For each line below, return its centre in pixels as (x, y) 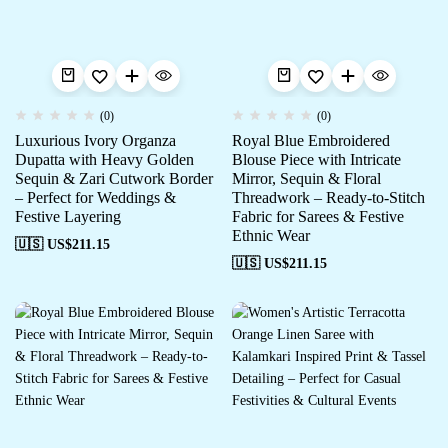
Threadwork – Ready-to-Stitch (328, 197)
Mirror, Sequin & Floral (306, 178)
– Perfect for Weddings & (95, 197)
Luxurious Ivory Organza (95, 140)
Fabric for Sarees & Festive (317, 216)
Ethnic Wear (270, 235)
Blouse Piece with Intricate (316, 159)
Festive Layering (68, 216)
